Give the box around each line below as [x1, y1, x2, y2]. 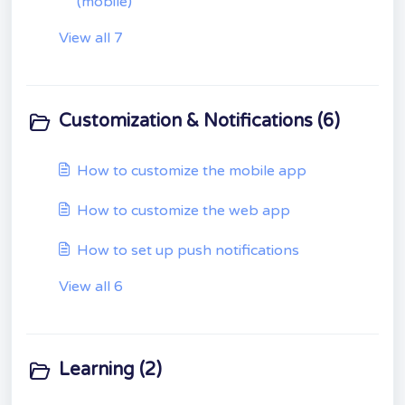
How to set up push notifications [77, 241, 299, 259]
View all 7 [59, 29, 123, 47]
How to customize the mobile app [77, 162, 306, 180]
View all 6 [59, 278, 123, 296]
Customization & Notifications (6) [59, 110, 340, 132]
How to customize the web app [77, 202, 290, 220]
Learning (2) [59, 359, 162, 381]
